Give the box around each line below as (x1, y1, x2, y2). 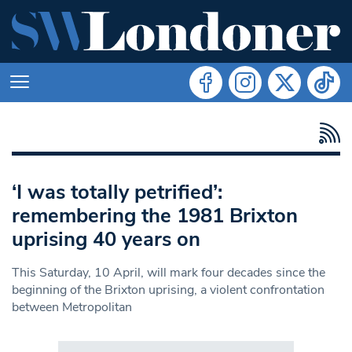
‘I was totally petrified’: (12, 178, 222, 206)
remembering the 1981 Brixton (12, 201, 298, 229)
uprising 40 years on (12, 225, 200, 253)
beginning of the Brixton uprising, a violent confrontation (12, 280, 324, 299)
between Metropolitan (12, 298, 132, 316)
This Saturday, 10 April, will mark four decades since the (12, 263, 325, 281)
